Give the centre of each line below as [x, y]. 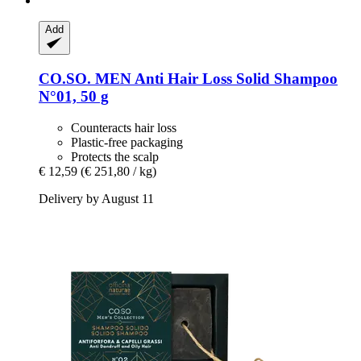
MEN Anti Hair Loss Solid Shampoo [214, 79]
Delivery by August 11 [96, 198]
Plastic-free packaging [127, 142]
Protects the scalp [115, 156]
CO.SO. [65, 79]
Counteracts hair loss [124, 127]
